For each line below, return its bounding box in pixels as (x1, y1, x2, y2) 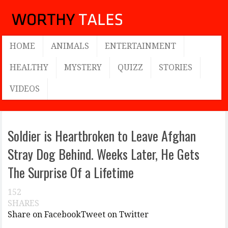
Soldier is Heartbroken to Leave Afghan (8, 126, 196, 146)
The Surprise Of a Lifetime (8, 162, 134, 182)
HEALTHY (10, 63, 49, 72)
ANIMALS (51, 41, 90, 51)
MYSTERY (64, 63, 102, 72)
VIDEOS (10, 84, 40, 94)
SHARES (8, 198, 40, 208)
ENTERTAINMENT (105, 41, 177, 51)
